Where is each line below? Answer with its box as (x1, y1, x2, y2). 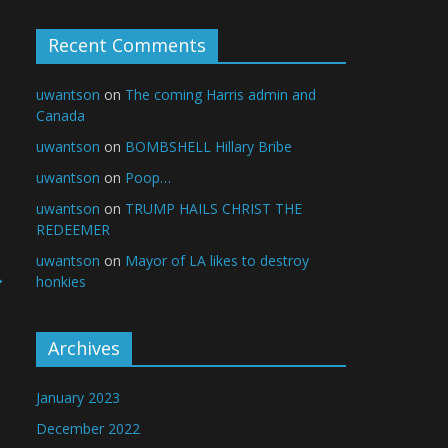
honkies (36, 272, 86, 291)
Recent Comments (48, 33, 206, 57)
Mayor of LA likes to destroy (125, 251, 309, 270)
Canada (36, 106, 85, 125)
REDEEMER (36, 220, 110, 239)
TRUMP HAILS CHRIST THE (125, 199, 302, 218)
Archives (48, 336, 120, 360)
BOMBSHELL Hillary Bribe (125, 137, 292, 156)
